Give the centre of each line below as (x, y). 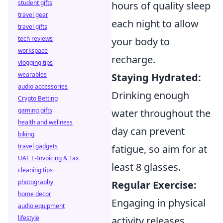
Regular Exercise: (154, 185)
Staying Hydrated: (156, 77)
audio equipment (41, 206)
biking (26, 134)
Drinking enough (150, 95)
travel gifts (33, 27)
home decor (35, 194)
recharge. (133, 59)
